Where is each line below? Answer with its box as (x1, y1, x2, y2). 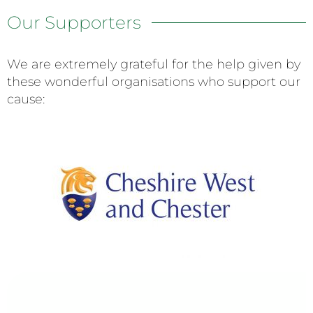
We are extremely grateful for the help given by (7, 56, 300, 72)
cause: (7, 91, 45, 107)
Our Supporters (7, 11, 141, 33)
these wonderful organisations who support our (7, 73, 300, 89)
